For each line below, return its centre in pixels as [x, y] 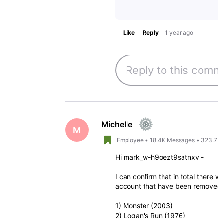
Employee [130, 140]
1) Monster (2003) [144, 205]
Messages [181, 140]
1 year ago [179, 33]
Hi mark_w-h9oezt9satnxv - [159, 157]
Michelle [117, 124]
